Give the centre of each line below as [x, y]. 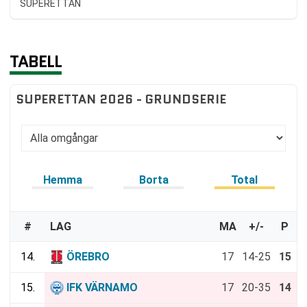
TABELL [36, 62]
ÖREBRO [88, 256]
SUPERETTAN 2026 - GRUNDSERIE [121, 99]
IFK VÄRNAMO [102, 287]
